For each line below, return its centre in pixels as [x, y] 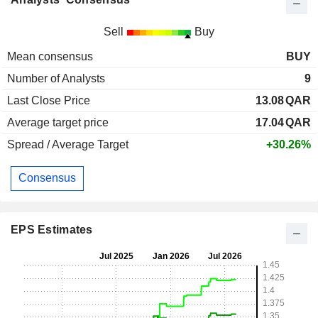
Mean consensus [50, 56]
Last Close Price [49, 100]
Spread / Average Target [68, 144]
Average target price [58, 122]
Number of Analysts [56, 78]
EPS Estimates [52, 229]
